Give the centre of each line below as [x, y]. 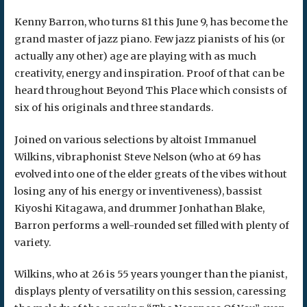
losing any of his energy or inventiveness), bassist [138, 191]
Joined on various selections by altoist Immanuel [135, 139]
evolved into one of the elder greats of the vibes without [150, 174]
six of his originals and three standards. [114, 108]
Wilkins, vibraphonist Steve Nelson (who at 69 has [137, 157]
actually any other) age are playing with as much [135, 57]
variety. [33, 242]
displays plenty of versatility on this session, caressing [150, 292]
